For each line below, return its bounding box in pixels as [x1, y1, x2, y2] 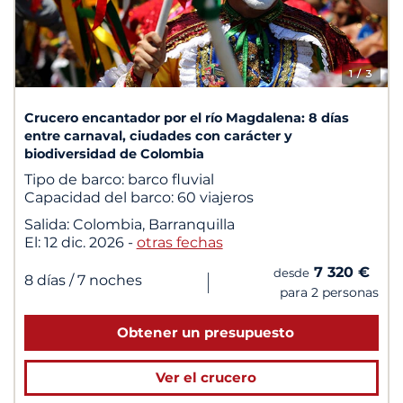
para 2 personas [280, 283, 380, 300]
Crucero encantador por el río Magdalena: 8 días [23, 109, 349, 126]
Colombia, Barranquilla [72, 215, 235, 233]
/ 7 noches [68, 272, 142, 290]
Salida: [23, 215, 69, 233]
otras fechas [136, 233, 223, 251]
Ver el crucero [155, 368, 256, 386]
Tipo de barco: [23, 170, 128, 188]
